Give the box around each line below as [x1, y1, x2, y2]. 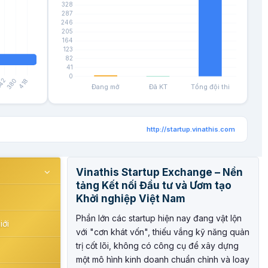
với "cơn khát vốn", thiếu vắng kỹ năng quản [75, 227, 249, 237]
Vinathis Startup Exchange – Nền [75, 166, 243, 178]
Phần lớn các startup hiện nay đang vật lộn [75, 213, 242, 223]
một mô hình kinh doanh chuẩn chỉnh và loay [75, 254, 249, 264]
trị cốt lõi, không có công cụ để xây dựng [75, 240, 239, 251]
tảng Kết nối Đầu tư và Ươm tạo [75, 179, 232, 191]
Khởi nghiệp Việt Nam [75, 193, 185, 205]
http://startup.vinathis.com [147, 125, 235, 133]
